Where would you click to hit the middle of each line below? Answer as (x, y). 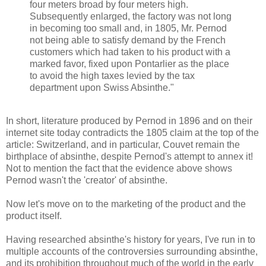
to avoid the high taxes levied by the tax (112, 75)
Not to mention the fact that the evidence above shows (119, 168)
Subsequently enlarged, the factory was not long (131, 16)
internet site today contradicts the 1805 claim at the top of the (132, 132)
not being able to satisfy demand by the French (128, 40)
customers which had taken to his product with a (130, 52)
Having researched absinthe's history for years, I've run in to (131, 239)
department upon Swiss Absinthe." (102, 87)
